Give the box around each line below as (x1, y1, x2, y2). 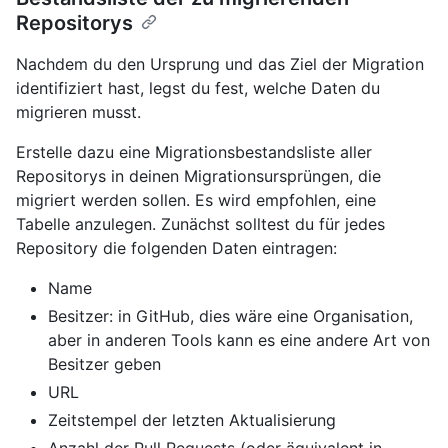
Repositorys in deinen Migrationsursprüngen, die (16, 165, 381, 186)
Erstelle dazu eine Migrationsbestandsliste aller (16, 141, 372, 162)
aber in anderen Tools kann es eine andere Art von (48, 329, 430, 350)
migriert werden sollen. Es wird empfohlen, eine (16, 189, 376, 210)
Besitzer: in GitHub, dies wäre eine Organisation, (48, 305, 413, 326)
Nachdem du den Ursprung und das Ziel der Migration (16, 53, 424, 74)
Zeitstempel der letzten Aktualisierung (48, 409, 336, 430)
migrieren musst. (16, 101, 141, 122)
